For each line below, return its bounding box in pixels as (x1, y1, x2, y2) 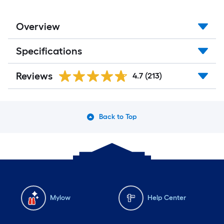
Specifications (16, 45, 82, 57)
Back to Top (98, 112, 137, 121)
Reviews (16, 70, 52, 82)
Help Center (147, 193, 186, 202)
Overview (16, 20, 60, 32)
